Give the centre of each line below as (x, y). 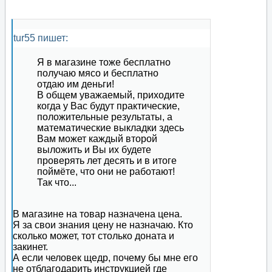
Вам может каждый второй (97, 139)
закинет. (30, 247)
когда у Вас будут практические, (108, 106)
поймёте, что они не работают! (106, 172)
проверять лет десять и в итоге (107, 161)
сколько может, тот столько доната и (93, 236)
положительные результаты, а (105, 117)
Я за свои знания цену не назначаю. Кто (103, 225)
